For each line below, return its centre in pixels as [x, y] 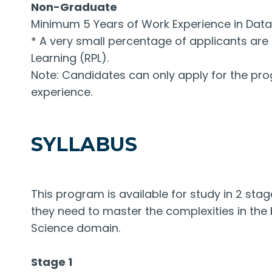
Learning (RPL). [70, 58]
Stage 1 [52, 262]
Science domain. [76, 228]
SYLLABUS [84, 144]
